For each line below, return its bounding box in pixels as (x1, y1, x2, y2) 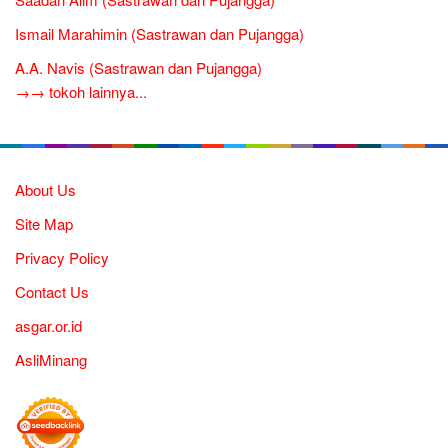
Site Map (15, 212, 73, 234)
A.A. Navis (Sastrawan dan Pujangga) (15, 56, 262, 78)
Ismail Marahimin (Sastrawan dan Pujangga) (15, 22, 304, 44)
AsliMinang (15, 348, 87, 370)
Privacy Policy (15, 246, 109, 268)
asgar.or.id (15, 314, 82, 336)
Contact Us (15, 280, 89, 302)
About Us (15, 178, 76, 200)
